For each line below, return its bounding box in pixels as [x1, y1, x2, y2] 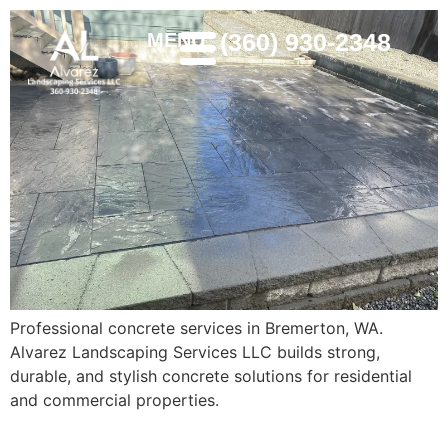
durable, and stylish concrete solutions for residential [10, 366, 412, 387]
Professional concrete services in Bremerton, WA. [10, 318, 383, 339]
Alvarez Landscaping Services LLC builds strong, [10, 342, 380, 363]
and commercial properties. [10, 390, 219, 411]
